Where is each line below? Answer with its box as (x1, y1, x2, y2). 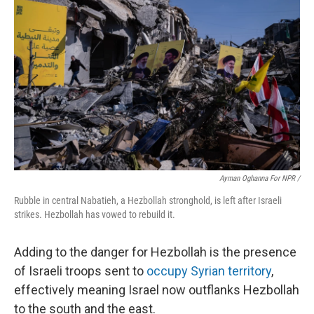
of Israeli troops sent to (14, 264, 146, 278)
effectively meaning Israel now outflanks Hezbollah (14, 282, 299, 297)
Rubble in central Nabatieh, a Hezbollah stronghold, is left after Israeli (14, 195, 282, 206)
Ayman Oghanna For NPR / (219, 174, 300, 183)
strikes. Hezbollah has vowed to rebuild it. (14, 209, 175, 220)
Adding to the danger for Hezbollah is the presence (14, 245, 296, 259)
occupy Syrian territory (146, 264, 271, 278)
